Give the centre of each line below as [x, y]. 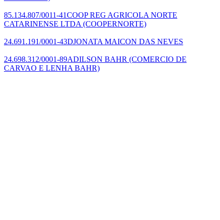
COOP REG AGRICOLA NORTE [122, 15]
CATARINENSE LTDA [42, 24]
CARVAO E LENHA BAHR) [52, 68]
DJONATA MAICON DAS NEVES [125, 41]
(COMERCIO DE [157, 59]
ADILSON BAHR [97, 59]
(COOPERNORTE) [114, 24]
